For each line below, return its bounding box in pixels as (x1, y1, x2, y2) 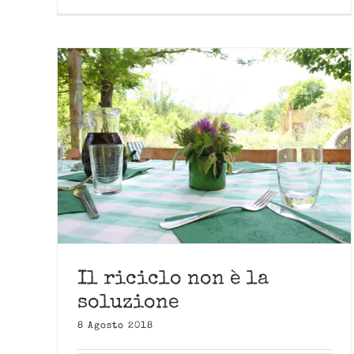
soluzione (77, 293, 179, 314)
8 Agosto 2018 (77, 322, 153, 332)
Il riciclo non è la (77, 269, 269, 290)
